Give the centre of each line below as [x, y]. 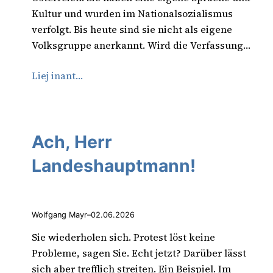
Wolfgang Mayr [59, 214]
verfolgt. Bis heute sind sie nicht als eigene [132, 29]
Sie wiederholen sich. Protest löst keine [123, 237]
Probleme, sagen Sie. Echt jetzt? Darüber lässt [139, 253]
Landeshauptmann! [114, 166]
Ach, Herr [72, 142]
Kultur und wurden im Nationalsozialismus [132, 13]
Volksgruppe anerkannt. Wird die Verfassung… [141, 45]
